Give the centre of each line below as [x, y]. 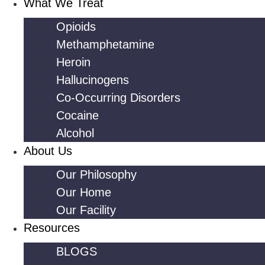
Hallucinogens [93, 80]
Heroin [73, 62]
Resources [52, 228]
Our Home [84, 192]
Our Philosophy [96, 174]
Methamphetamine [105, 44]
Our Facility [86, 210]
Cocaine [77, 115]
